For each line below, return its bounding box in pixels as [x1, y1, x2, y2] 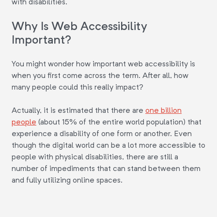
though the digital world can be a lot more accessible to [12, 140, 205, 150]
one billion [145, 105, 182, 115]
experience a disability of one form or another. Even [12, 128, 192, 138]
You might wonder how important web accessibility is [12, 59, 195, 68]
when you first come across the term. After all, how [12, 70, 188, 80]
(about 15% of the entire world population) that [36, 117, 201, 126]
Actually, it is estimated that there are [12, 105, 145, 115]
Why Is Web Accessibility [12, 18, 147, 33]
